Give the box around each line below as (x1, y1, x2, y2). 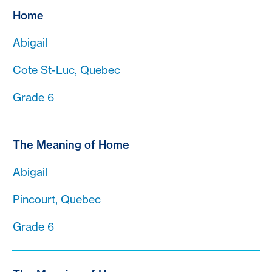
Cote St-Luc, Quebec (13, 63, 120, 77)
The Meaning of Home (13, 137, 129, 152)
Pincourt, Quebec (13, 192, 101, 206)
